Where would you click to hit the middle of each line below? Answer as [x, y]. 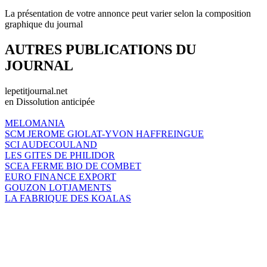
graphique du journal [44, 24]
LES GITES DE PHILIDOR [60, 155]
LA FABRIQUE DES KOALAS [68, 198]
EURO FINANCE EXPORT [60, 176]
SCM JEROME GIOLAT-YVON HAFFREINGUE [104, 133]
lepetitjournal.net [36, 91]
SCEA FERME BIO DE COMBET [73, 166]
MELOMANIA [35, 123]
